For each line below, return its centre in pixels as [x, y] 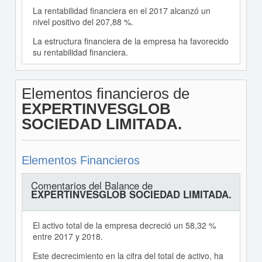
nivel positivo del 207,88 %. [83, 22]
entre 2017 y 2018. [68, 236]
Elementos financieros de [105, 94]
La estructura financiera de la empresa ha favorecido [130, 41]
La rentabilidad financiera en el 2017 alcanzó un [121, 11]
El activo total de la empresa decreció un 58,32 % [124, 225]
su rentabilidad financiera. [80, 52]
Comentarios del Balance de [92, 185]
